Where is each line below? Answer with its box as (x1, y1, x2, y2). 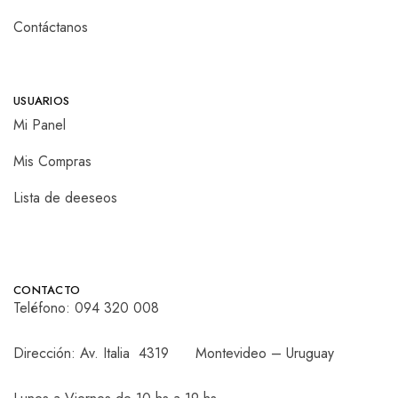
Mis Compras (13, 151, 92, 172)
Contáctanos (13, 17, 88, 38)
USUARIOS (13, 92, 70, 110)
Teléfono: (13, 298, 75, 319)
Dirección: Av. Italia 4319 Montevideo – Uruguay (13, 343, 334, 364)
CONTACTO (13, 282, 81, 299)
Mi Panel (13, 115, 66, 136)
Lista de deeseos (13, 187, 117, 209)
